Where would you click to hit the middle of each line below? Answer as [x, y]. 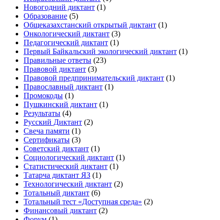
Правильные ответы [57, 60]
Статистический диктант [66, 166]
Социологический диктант [69, 158]
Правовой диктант [55, 69]
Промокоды [43, 96]
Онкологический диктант [67, 34]
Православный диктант [63, 87]
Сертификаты [47, 140]
